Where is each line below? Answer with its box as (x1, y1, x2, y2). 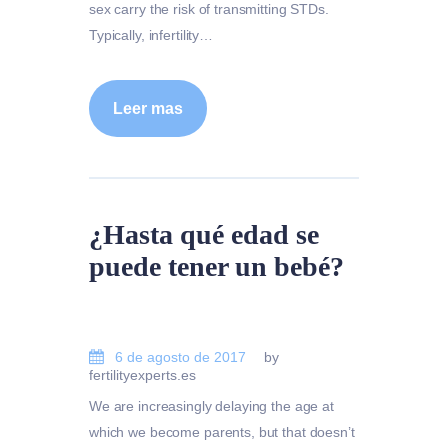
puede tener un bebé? (89, 250, 344, 282)
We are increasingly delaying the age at (89, 398, 334, 415)
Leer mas (113, 99, 183, 117)
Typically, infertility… (89, 27, 214, 44)
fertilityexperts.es (89, 366, 196, 383)
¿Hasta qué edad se (89, 218, 319, 250)
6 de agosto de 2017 (115, 348, 247, 365)
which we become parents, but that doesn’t (89, 424, 355, 441)
